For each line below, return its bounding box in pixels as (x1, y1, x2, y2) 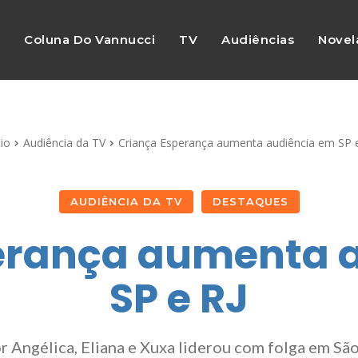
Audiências (221, 32, 295, 47)
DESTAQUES (212, 195, 288, 208)
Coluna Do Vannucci (24, 32, 156, 47)
